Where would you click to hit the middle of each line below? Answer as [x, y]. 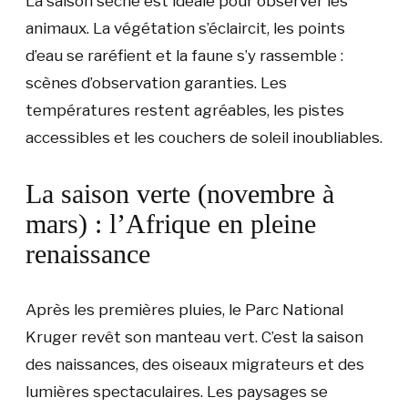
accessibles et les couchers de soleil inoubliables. [204, 137]
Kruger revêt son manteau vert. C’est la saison [194, 337]
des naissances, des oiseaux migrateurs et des [195, 364]
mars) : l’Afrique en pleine [171, 223]
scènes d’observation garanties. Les [156, 82]
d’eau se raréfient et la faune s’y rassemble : [184, 55]
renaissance [88, 253]
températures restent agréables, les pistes [185, 110]
